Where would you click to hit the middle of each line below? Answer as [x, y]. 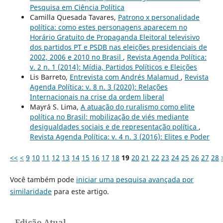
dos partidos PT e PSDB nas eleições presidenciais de [118, 47]
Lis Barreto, [50, 77]
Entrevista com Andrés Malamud [125, 77]
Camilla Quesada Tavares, [74, 17]
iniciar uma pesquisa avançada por [135, 179]
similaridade [31, 191]
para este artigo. [80, 191]
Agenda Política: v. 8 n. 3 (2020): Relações [99, 87]
